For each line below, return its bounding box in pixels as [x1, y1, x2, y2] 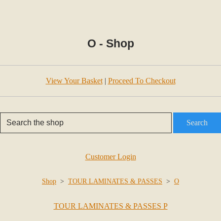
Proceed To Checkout [108, 76, 176, 85]
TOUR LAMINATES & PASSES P [53, 202, 168, 210]
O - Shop [87, 37, 134, 50]
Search [186, 118, 208, 127]
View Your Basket [45, 76, 103, 85]
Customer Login [85, 152, 136, 161]
